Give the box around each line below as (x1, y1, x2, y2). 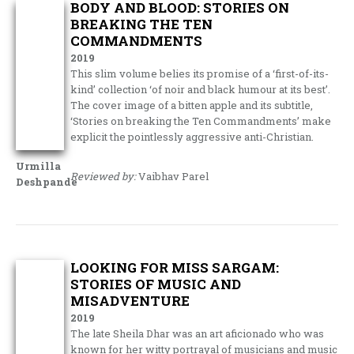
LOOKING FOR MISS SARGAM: (70, 258, 280, 277)
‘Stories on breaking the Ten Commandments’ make (70, 114, 332, 128)
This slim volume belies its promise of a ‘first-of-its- (70, 66, 330, 81)
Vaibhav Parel (136, 169, 209, 183)
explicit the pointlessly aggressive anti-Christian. (70, 130, 314, 144)
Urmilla (16, 159, 61, 173)
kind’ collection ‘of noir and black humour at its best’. (70, 82, 331, 96)
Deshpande (16, 175, 77, 189)
